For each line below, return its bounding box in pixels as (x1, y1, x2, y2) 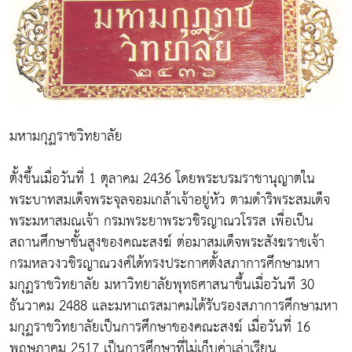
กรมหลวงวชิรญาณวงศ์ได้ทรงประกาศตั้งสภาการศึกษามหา (9, 250, 320, 277)
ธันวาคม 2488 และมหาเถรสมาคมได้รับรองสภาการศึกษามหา (9, 292, 338, 319)
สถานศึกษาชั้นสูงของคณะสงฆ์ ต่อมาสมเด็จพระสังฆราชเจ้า (9, 229, 324, 255)
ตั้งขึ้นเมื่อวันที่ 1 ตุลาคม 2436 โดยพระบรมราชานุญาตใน (9, 165, 315, 192)
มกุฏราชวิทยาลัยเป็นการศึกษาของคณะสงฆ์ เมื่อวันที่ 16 (9, 313, 310, 340)
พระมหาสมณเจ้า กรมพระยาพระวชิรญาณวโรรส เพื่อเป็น (9, 207, 313, 234)
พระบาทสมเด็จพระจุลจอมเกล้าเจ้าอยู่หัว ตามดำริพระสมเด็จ (9, 186, 330, 213)
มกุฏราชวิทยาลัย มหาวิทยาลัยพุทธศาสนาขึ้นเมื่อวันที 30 (9, 271, 314, 298)
